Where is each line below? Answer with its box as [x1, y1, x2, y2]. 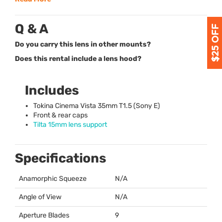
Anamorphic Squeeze [19, 174, 87, 183]
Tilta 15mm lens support [33, 120, 107, 129]
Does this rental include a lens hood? [15, 55, 141, 63]
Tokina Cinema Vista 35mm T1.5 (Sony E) [33, 102, 160, 111]
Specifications [15, 151, 106, 166]
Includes [25, 83, 79, 99]
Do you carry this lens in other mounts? [15, 40, 151, 49]
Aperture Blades [19, 211, 69, 220]
